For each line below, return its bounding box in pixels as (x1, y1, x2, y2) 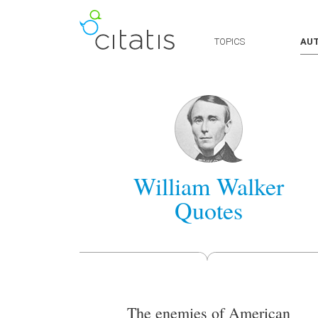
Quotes (175, 194, 243, 226)
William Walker (133, 170, 284, 202)
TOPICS (214, 36, 245, 47)
